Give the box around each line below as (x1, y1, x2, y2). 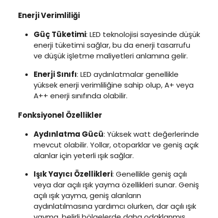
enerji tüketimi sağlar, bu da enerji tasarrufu (33, 39, 190, 50)
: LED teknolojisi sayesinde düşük (86, 29, 200, 39)
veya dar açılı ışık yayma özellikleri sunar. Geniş (33, 179, 199, 190)
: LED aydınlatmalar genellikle (76, 69, 179, 79)
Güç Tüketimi (33, 29, 86, 39)
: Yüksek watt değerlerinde (103, 128, 199, 139)
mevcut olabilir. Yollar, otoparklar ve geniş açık (33, 139, 199, 150)
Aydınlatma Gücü (33, 128, 104, 139)
